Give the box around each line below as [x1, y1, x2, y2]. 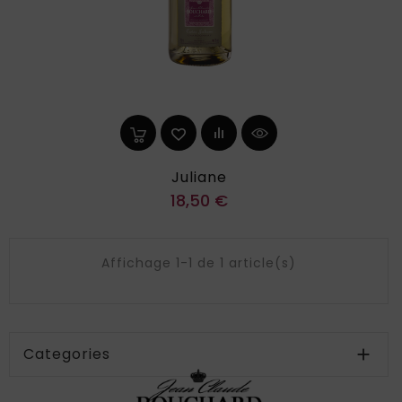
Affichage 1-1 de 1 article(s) [101, 254, 296, 273]
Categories [23, 344, 110, 365]
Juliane [170, 167, 227, 188]
